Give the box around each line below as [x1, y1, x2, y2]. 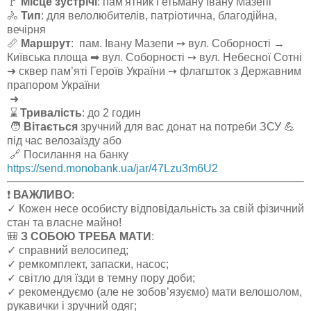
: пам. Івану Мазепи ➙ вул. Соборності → [71, 37, 285, 49]
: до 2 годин [82, 106, 141, 119]
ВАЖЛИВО [13, 188, 72, 201]
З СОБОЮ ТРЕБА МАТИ [21, 230, 151, 242]
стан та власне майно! [7, 216, 121, 228]
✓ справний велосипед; [7, 244, 128, 256]
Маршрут [21, 37, 71, 49]
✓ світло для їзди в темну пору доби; [7, 271, 195, 284]
